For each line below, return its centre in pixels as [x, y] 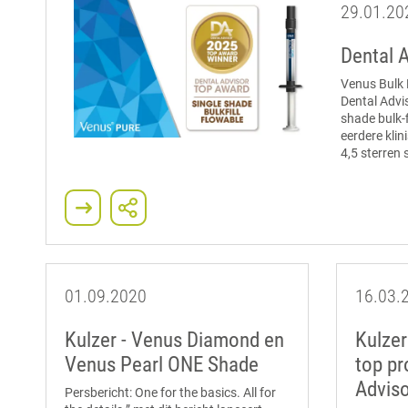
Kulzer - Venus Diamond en [174, 341]
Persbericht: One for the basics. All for [170, 393]
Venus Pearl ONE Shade [162, 365]
